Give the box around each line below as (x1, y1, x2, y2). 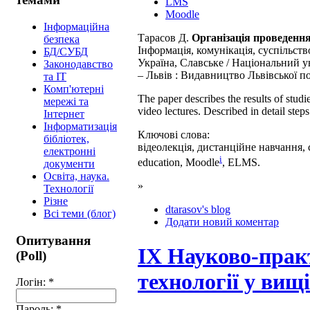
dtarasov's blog (165, 203, 230, 216)
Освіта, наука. (44, 170, 109, 182)
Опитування (16, 232, 91, 248)
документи (44, 157, 95, 170)
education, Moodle (138, 156, 219, 169)
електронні (44, 145, 95, 157)
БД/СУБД (44, 45, 88, 57)
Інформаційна (44, 20, 109, 33)
